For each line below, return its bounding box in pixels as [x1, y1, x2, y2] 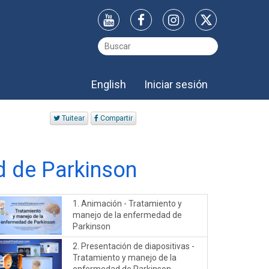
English [91, 78, 126, 91]
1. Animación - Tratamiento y [73, 199, 183, 209]
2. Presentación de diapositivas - [73, 241, 195, 252]
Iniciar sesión [144, 78, 208, 91]
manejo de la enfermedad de [73, 210, 183, 220]
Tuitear [60, 114, 85, 122]
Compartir [98, 114, 133, 122]
